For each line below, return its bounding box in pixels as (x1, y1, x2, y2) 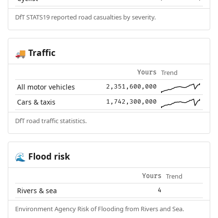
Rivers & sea (17, 186, 57, 196)
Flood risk (25, 150, 70, 163)
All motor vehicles (17, 82, 75, 92)
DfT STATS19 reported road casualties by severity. (15, 13, 156, 22)
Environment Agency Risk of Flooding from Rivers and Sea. (15, 204, 184, 214)
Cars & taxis (17, 97, 56, 107)
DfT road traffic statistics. (15, 116, 87, 126)
